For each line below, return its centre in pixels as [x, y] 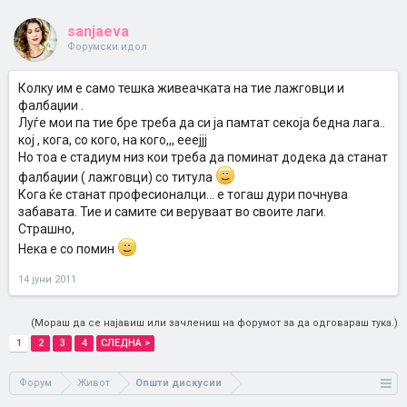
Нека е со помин [68, 249]
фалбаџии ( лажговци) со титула [117, 177]
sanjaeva [98, 31]
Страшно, [46, 229]
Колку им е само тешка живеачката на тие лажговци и [181, 88]
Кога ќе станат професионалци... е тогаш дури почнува [183, 194]
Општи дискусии [179, 383]
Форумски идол [107, 47]
